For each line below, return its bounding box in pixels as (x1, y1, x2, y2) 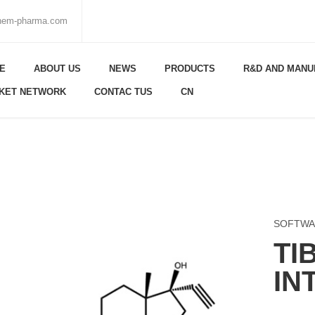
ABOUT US (34, 63, 81, 74)
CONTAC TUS (94, 86, 153, 97)
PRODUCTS (165, 63, 215, 74)
